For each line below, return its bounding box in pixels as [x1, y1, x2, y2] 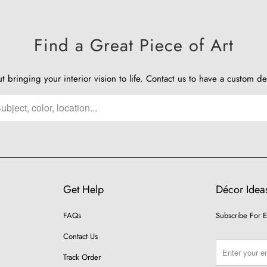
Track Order [63, 251, 101, 263]
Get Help [63, 181, 104, 197]
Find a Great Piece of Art [33, 32, 234, 58]
